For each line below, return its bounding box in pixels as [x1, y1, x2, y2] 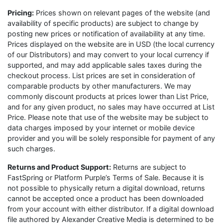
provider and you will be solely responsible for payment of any [7, 134, 215, 142]
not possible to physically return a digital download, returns [7, 184, 205, 192]
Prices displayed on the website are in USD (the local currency [7, 40, 215, 48]
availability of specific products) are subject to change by [7, 19, 199, 27]
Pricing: [7, 8, 34, 17]
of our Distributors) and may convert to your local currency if [7, 50, 209, 59]
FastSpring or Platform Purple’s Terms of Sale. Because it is [7, 173, 204, 182]
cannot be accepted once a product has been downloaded [7, 194, 204, 203]
